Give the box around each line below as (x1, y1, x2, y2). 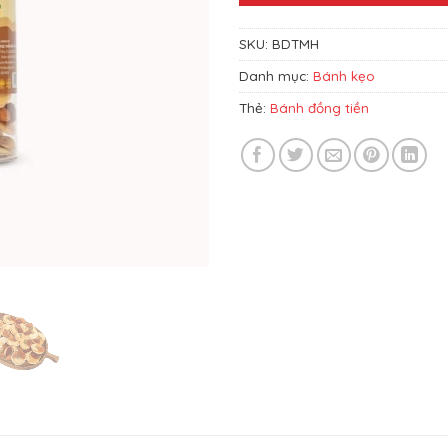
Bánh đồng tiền (270, 100, 369, 117)
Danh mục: (239, 68, 313, 85)
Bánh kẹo (313, 68, 375, 85)
